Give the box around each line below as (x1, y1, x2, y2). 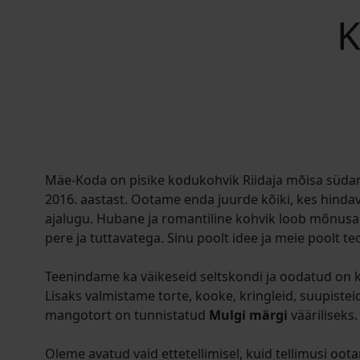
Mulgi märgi (209, 306, 288, 324)
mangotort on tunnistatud (45, 306, 209, 324)
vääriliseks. (288, 306, 358, 324)
